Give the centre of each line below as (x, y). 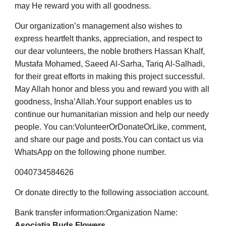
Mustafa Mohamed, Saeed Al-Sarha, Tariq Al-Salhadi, (110, 64)
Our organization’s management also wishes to (98, 26)
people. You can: (45, 127)
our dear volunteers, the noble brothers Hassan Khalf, (110, 51)
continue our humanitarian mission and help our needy (112, 114)
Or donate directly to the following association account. (112, 192)
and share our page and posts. (69, 139)
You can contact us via (163, 139)
